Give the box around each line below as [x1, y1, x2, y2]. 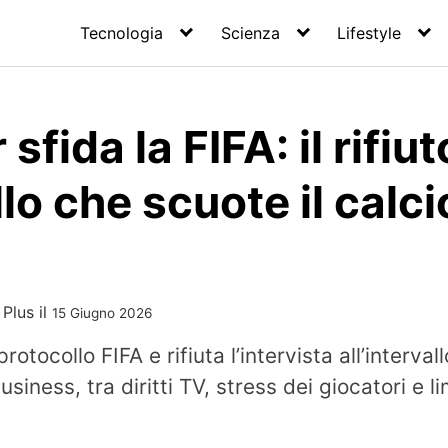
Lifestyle [337, 23, 402, 43]
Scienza [220, 23, 280, 43]
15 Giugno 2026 [52, 305, 152, 321]
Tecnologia [80, 23, 164, 43]
